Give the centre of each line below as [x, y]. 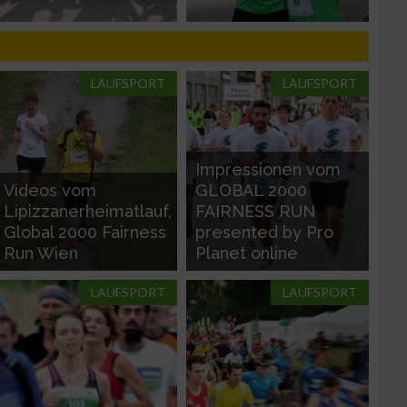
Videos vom [50, 190]
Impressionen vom [268, 169]
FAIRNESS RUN [255, 211]
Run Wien [41, 253]
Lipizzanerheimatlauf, [88, 211]
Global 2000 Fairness [85, 232]
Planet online [247, 253]
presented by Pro [264, 232]
